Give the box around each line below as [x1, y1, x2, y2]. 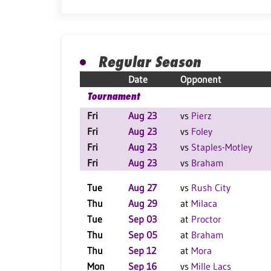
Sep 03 [128, 213, 157, 225]
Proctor [191, 213, 221, 225]
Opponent [180, 73, 221, 85]
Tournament [87, 90, 140, 102]
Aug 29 [128, 197, 157, 209]
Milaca [191, 197, 217, 209]
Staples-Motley [191, 141, 252, 153]
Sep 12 [128, 244, 156, 256]
